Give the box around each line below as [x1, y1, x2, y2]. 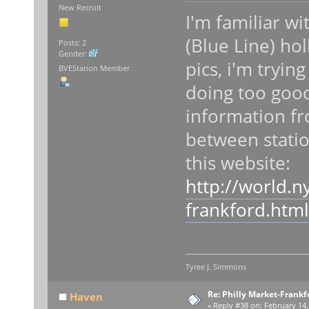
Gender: [58, 48, 89, 59]
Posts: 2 [58, 37, 86, 48]
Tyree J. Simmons [185, 261, 246, 272]
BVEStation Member [58, 63, 130, 73]
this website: [185, 150, 290, 176]
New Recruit [58, 3, 101, 13]
